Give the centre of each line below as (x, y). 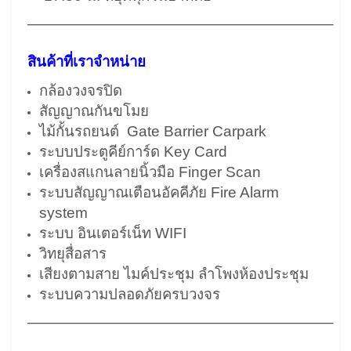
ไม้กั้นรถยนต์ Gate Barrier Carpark (153, 131)
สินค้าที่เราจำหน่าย (87, 62)
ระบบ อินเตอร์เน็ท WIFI (113, 233)
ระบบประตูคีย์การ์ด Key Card (133, 152)
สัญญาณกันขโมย (94, 111)
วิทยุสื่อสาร (73, 253)
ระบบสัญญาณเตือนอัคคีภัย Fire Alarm (159, 192)
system (63, 213)
